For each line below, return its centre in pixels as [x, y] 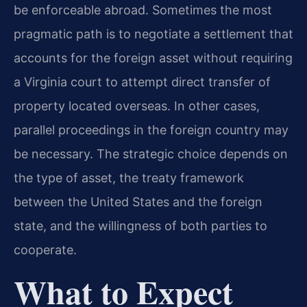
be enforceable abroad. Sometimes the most [143, 10]
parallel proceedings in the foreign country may [151, 130]
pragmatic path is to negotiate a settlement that [153, 34]
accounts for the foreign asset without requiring [153, 58]
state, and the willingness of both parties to [140, 225]
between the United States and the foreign [138, 201]
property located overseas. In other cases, [137, 106]
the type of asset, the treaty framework [129, 177]
